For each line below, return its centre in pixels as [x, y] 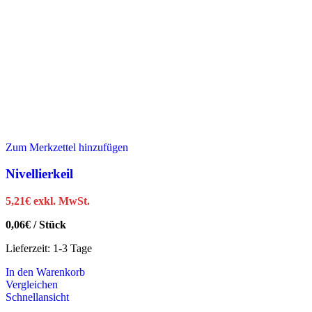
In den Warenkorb [45, 272]
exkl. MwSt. [62, 201]
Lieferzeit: [29, 249]
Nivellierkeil [39, 174]
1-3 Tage [72, 249]
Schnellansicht [37, 297]
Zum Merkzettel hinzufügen [67, 147]
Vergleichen [32, 285]
